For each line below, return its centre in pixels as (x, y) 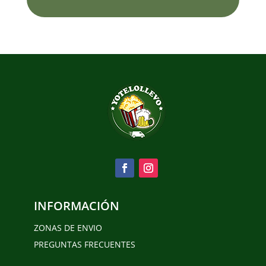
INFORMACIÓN (76, 206)
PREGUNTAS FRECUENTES (84, 245)
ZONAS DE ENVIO (68, 228)
